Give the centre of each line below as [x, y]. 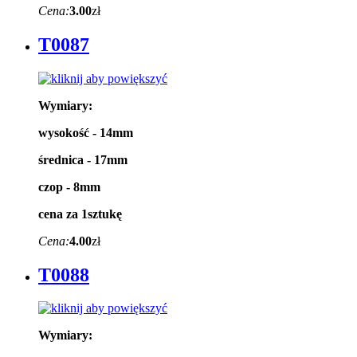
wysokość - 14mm [86, 132]
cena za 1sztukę [80, 214]
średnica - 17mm [83, 159]
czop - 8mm [69, 186]
